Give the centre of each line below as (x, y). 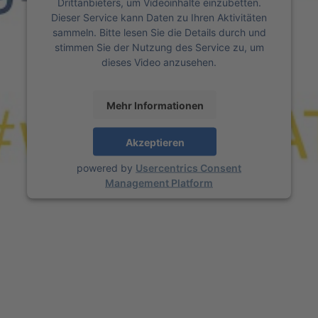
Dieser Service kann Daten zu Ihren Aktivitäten (159, 17)
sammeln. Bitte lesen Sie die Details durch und (159, 32)
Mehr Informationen (155, 105)
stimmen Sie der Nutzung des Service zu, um (159, 47)
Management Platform (159, 182)
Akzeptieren (155, 142)
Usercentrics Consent (188, 168)
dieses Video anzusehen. (159, 62)
